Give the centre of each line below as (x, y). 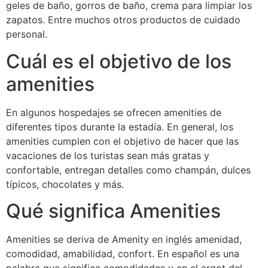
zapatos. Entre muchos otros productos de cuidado (123, 20)
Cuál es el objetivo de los (119, 61)
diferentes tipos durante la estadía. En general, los (120, 127)
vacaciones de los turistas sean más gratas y (108, 155)
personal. (27, 34)
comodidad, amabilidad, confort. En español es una (123, 254)
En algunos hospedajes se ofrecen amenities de (114, 112)
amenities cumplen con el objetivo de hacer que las (122, 141)
